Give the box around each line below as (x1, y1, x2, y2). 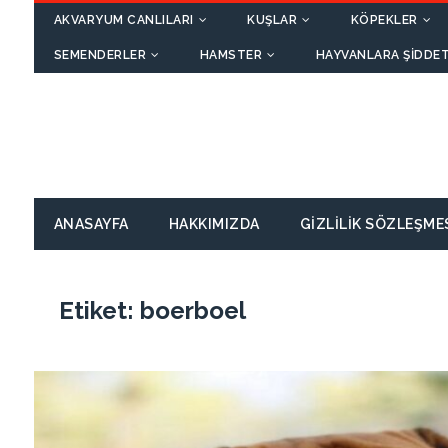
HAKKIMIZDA (168, 216, 260, 232)
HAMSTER (199, 48, 263, 62)
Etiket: (58, 296, 140, 325)
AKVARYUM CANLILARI (53, 13, 194, 27)
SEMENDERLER (53, 48, 147, 62)
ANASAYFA (53, 216, 129, 232)
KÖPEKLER (350, 13, 418, 27)
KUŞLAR (247, 13, 298, 27)
